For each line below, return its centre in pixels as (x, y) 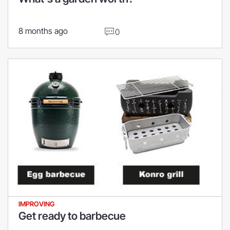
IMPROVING (36, 204)
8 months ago (43, 31)
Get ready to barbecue (72, 216)
